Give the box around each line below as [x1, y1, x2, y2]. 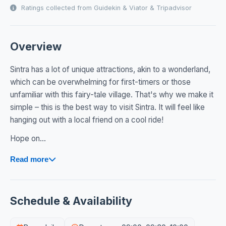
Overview [10, 40, 62, 53]
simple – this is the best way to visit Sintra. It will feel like [10, 102, 205, 112]
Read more [10, 155, 48, 164]
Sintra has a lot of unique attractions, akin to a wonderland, [10, 65, 210, 75]
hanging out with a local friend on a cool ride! [10, 115, 163, 125]
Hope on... [10, 134, 46, 144]
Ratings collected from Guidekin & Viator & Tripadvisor [19, 4, 192, 12]
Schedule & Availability [10, 194, 132, 208]
